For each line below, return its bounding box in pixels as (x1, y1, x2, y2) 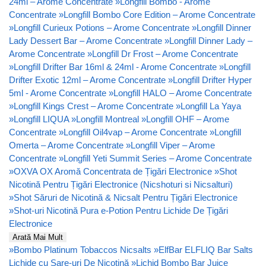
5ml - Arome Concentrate (9, 87, 106, 98)
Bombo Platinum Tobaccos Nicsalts (14, 244, 151, 255)
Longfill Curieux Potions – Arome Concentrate (14, 22, 189, 33)
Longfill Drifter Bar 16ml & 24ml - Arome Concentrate (14, 61, 217, 72)
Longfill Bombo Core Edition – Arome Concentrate (64, 9, 255, 20)
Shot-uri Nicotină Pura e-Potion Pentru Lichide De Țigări (14, 205, 228, 216)
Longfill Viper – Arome (131, 140, 215, 150)
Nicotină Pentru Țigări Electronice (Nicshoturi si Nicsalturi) (9, 179, 233, 189)
